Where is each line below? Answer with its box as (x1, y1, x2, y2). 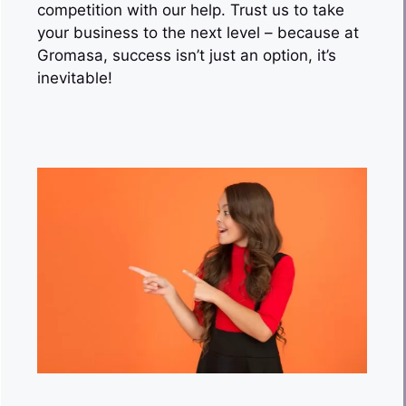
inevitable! (37, 69, 112, 87)
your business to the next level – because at (37, 24, 359, 42)
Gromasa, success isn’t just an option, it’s (37, 46, 336, 64)
